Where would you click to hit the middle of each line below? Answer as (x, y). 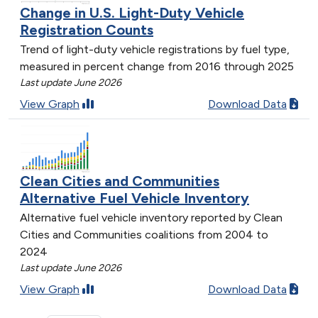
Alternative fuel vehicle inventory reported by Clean (151, 217)
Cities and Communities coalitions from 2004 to (144, 234)
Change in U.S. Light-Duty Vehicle (132, 13)
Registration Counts (87, 30)
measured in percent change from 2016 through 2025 (157, 67)
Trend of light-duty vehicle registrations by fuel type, (155, 50)
